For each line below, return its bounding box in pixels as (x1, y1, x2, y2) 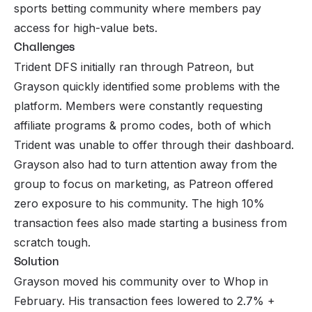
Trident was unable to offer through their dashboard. (14, 138, 294, 153)
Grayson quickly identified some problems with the (14, 79, 280, 94)
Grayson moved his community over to (14, 274, 224, 289)
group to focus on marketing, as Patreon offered (14, 177, 273, 192)
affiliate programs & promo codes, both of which (14, 118, 271, 133)
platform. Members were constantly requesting (14, 99, 263, 114)
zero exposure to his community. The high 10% (14, 196, 265, 211)
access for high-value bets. (14, 21, 157, 36)
